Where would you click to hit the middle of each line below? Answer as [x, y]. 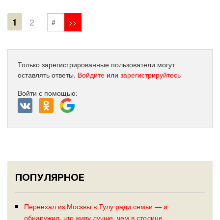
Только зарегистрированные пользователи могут [96, 64]
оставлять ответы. [48, 74]
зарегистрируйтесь [151, 74]
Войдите [91, 74]
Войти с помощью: [48, 93]
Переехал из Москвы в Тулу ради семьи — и [96, 206]
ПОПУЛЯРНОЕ [50, 177]
